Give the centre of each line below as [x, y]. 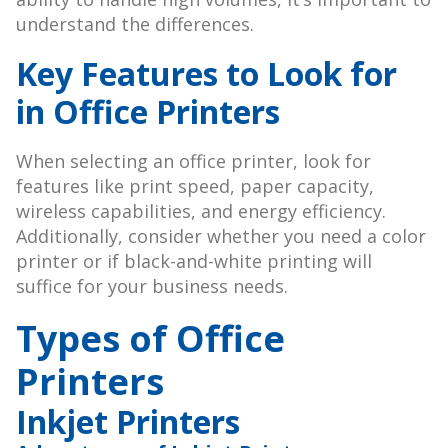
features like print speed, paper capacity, [195, 186]
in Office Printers [148, 112]
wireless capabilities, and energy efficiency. [201, 211]
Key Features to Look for [206, 74]
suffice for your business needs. [152, 286]
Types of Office [150, 339]
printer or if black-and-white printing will [194, 261]
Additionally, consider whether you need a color [221, 236]
